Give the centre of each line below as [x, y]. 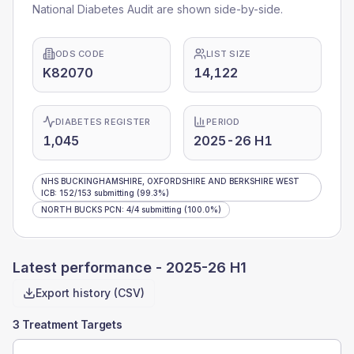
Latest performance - [89, 267]
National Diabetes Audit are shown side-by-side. [158, 9]
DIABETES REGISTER [103, 122]
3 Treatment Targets [68, 324]
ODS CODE [80, 54]
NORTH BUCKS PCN [81, 209]
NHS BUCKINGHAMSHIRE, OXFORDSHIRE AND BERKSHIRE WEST [170, 181]
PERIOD [223, 122]
